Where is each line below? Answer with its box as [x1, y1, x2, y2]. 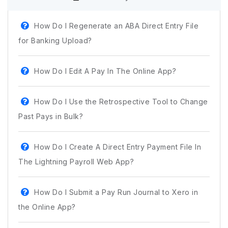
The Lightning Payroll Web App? [18, 157, 134, 166]
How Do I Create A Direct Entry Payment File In [34, 142, 201, 152]
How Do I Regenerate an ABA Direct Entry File [34, 21, 198, 31]
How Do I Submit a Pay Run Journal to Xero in [34, 188, 198, 197]
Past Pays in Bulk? [18, 112, 83, 121]
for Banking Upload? [18, 36, 92, 45]
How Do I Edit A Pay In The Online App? [34, 67, 176, 76]
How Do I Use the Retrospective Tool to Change [34, 97, 208, 106]
